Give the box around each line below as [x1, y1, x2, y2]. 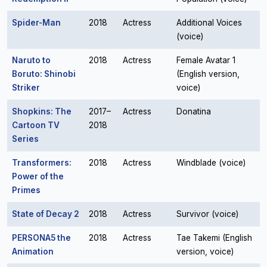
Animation [12, 247, 54, 256]
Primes [12, 185, 41, 195]
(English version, [176, 69, 240, 79]
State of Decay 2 [12, 209, 79, 219]
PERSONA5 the [12, 233, 71, 243]
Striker [12, 83, 40, 92]
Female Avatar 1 [176, 55, 235, 65]
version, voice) [176, 247, 234, 256]
